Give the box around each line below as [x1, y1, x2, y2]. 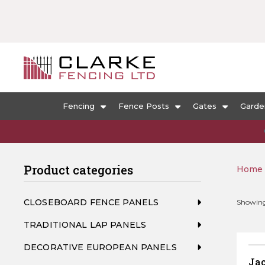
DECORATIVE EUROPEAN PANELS [24, 242, 177, 253]
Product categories [24, 162, 133, 177]
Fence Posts [118, 101, 169, 111]
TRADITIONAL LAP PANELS [24, 219, 147, 230]
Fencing [63, 101, 95, 111]
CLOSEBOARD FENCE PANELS [24, 197, 159, 208]
